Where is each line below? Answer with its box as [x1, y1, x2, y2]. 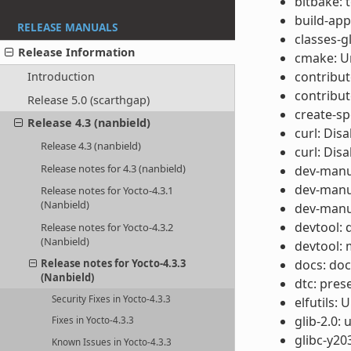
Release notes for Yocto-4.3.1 [41, 183, 174, 198]
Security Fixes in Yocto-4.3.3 [52, 293, 172, 306]
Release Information [18, 45, 136, 60]
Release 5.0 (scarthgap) [27, 92, 150, 107]
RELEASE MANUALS [17, 20, 118, 35]
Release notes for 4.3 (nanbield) [41, 161, 186, 175]
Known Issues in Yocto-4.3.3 [52, 335, 172, 348]
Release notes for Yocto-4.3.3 [41, 256, 186, 271]
